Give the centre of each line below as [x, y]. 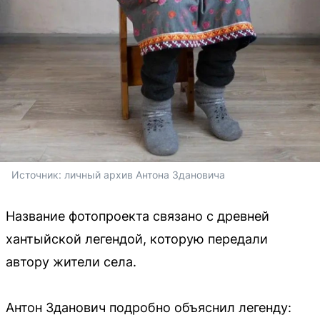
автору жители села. [71, 261]
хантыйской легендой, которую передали [137, 239]
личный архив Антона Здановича [145, 174]
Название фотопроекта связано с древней [137, 216]
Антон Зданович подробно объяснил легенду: [149, 307]
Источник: [38, 174]
